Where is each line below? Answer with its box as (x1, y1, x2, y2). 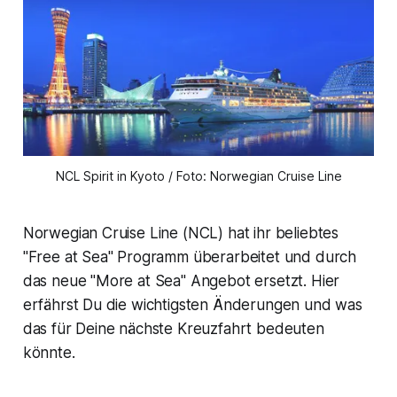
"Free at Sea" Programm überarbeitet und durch (22, 248, 357, 267)
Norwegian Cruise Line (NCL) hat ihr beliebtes (22, 224, 339, 243)
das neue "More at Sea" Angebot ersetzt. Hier (22, 272, 340, 291)
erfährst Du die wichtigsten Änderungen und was (22, 296, 362, 315)
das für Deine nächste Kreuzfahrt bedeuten (22, 320, 324, 339)
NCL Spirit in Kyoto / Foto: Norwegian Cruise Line (55, 168, 342, 184)
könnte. (22, 344, 75, 362)
